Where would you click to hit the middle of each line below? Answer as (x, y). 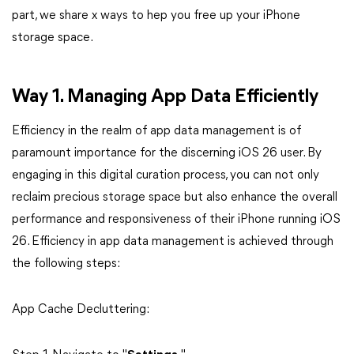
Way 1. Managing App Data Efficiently (165, 97)
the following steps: (66, 264)
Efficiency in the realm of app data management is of (156, 131)
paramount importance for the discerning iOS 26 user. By (167, 153)
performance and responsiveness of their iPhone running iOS (176, 220)
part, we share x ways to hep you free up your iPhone (156, 16)
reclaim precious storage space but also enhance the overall (175, 198)
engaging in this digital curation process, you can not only (166, 175)
